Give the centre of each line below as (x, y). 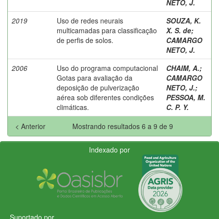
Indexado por (109, 149)
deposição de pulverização (98, 87)
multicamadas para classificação (107, 30)
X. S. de (179, 30)
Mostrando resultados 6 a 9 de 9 (124, 126)
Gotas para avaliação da (95, 77)
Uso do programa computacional (107, 68)
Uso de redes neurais (90, 20)
